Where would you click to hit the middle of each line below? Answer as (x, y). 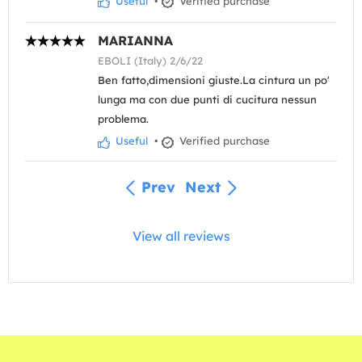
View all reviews (181, 236)
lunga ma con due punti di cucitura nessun (207, 100)
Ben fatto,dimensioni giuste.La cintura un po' (214, 80)
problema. (123, 119)
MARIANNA (135, 41)
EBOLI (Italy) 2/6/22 (150, 61)
